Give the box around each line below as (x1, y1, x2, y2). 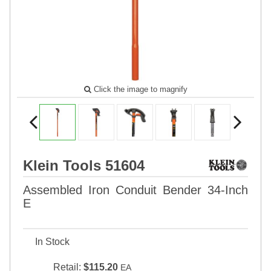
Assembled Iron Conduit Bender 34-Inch (23, 183, 248, 197)
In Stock (35, 237, 70, 247)
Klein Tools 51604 (23, 157, 145, 174)
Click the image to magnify (91, 85, 188, 94)
